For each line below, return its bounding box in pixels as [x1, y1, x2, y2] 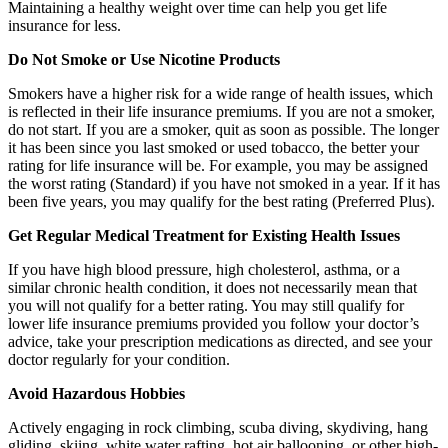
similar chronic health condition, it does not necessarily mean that [8, 279, 417, 297]
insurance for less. [8, 17, 121, 35]
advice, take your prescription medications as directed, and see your [8, 333, 432, 351]
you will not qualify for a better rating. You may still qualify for [8, 297, 404, 315]
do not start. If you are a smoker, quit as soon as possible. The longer [8, 121, 439, 139]
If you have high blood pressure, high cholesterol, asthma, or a [8, 261, 400, 279]
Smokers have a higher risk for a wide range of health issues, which [8, 85, 433, 103]
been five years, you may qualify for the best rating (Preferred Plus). [8, 193, 435, 211]
